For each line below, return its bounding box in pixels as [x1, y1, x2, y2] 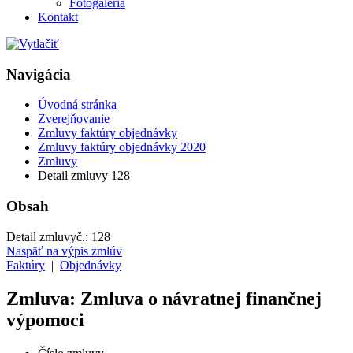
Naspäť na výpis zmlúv [6, 243, 122, 258]
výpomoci [6, 309, 84, 330]
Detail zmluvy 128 [38, 169, 130, 183]
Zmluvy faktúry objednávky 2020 [38, 140, 206, 154]
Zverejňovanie [38, 112, 110, 126]
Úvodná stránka [38, 98, 117, 112]
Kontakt [38, 9, 78, 24]
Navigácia [6, 65, 71, 83]
